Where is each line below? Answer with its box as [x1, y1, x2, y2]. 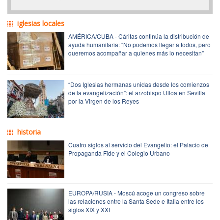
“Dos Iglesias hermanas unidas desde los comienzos [68, 80, 209, 88]
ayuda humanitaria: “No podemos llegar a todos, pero [68, 40, 211, 49]
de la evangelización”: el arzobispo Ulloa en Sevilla [68, 88, 205, 97]
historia [17, 127, 41, 137]
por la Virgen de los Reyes [68, 96, 139, 105]
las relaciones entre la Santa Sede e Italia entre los [68, 196, 204, 205]
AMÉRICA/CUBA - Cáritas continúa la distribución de [68, 31, 209, 40]
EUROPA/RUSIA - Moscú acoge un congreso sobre [68, 188, 205, 197]
